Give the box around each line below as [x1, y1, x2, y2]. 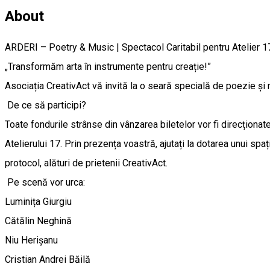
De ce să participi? [5, 99, 86, 111]
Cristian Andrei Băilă [5, 254, 90, 266]
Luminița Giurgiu [5, 196, 72, 208]
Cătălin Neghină [5, 215, 72, 227]
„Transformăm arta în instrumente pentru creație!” [5, 61, 211, 73]
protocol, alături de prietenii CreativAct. [5, 157, 168, 169]
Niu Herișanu [5, 234, 58, 246]
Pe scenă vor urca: [5, 177, 85, 189]
